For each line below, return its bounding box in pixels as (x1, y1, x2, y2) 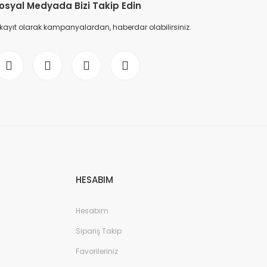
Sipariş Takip (76, 225, 122, 236)
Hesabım (76, 205, 108, 216)
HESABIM (76, 173, 113, 186)
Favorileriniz (76, 246, 118, 256)
